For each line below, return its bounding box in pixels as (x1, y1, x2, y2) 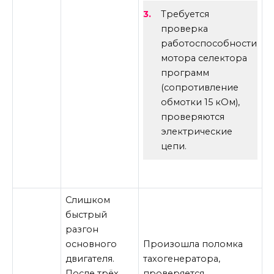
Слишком (65, 194, 111, 206)
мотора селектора (160, 52, 247, 64)
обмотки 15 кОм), (160, 96, 240, 108)
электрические (160, 125, 232, 137)
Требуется (160, 8, 209, 20)
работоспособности (160, 37, 257, 49)
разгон (65, 223, 99, 235)
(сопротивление (160, 81, 239, 93)
